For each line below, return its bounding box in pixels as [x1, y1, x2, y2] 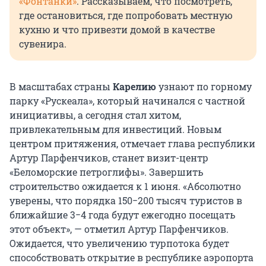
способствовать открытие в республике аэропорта [9, 251, 254, 264]
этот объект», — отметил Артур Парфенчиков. [9, 223, 229, 236]
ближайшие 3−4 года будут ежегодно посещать [9, 208, 235, 221]
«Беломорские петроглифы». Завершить [9, 166, 203, 179]
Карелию [113, 80, 159, 93]
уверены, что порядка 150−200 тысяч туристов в [9, 194, 242, 207]
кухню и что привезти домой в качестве [19, 23, 215, 36]
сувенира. [19, 37, 66, 50]
